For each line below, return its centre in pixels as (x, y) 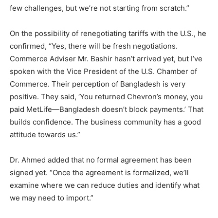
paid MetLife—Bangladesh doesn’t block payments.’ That (107, 109)
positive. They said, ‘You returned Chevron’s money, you (106, 96)
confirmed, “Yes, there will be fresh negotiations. (94, 46)
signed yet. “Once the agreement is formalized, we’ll (99, 172)
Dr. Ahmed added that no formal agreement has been (101, 160)
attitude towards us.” (45, 134)
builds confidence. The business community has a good (105, 122)
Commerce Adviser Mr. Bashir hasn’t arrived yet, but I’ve (106, 58)
